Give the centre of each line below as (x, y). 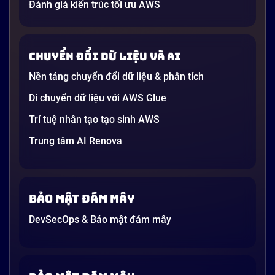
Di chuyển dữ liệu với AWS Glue (98, 98)
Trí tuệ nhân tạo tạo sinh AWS (94, 120)
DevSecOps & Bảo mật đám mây (100, 220)
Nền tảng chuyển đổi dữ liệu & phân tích (116, 77)
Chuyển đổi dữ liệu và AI (105, 56)
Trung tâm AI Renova (76, 141)
